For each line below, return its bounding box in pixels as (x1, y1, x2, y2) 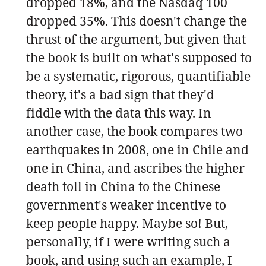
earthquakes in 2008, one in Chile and (26, 141, 249, 158)
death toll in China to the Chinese (26, 178, 220, 195)
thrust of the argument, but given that (26, 30, 246, 47)
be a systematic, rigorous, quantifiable (26, 67, 251, 84)
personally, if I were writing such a (26, 233, 230, 250)
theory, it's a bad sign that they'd (26, 85, 214, 103)
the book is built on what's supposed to (26, 49, 252, 66)
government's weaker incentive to (26, 196, 226, 213)
